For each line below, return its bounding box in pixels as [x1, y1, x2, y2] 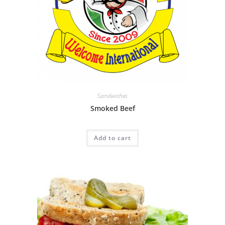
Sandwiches [97, 91, 128, 100]
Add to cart [94, 133, 131, 142]
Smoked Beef [90, 103, 135, 113]
